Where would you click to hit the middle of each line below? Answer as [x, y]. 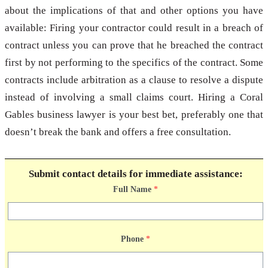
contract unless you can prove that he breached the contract [134, 45]
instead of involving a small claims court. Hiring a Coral [134, 98]
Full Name [132, 190]
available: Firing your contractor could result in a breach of [134, 28]
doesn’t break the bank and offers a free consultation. [118, 132]
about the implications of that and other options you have [134, 11]
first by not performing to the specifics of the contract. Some [134, 63]
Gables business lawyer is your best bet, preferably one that [134, 115]
